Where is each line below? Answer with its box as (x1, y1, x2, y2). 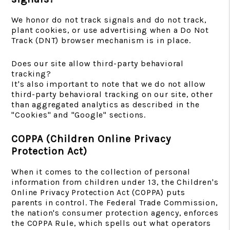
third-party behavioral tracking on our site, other (11, 89, 213, 99)
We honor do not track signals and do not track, (11, 15, 207, 25)
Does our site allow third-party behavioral (11, 59, 184, 68)
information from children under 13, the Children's (11, 177, 219, 187)
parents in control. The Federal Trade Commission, (11, 198, 218, 207)
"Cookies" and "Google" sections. (11, 110, 146, 120)
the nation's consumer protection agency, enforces (11, 208, 219, 218)
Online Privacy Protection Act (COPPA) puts (11, 187, 185, 197)
